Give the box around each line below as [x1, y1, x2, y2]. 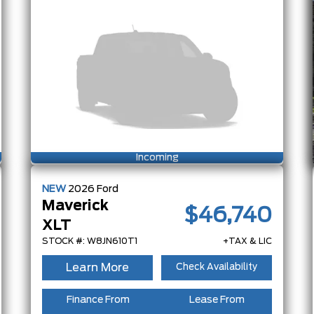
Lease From [189, 294, 245, 305]
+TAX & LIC [223, 236, 272, 245]
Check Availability [176, 263, 257, 273]
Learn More [66, 261, 129, 273]
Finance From [66, 294, 130, 305]
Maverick [42, 198, 109, 213]
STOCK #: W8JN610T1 [42, 236, 137, 245]
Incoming [135, 152, 179, 163]
